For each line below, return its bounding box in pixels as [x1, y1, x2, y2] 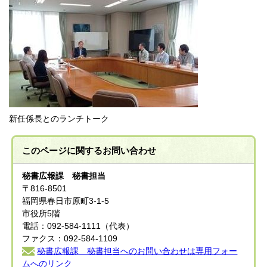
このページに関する [22, 145, 103, 156]
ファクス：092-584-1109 [22, 234, 118, 244]
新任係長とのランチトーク [9, 114, 109, 124]
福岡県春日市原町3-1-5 [22, 197, 110, 206]
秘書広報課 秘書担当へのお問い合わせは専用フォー [37, 247, 238, 256]
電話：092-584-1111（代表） [22, 222, 135, 231]
